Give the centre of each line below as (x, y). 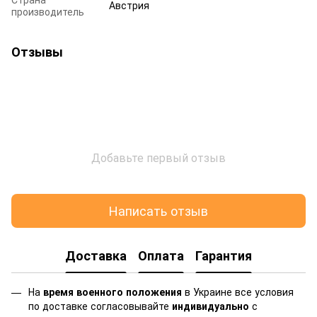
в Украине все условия (238, 291)
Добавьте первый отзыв (158, 157)
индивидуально (211, 305)
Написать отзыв (158, 211)
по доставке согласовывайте (100, 305)
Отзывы (37, 51)
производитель (48, 11)
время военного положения (113, 291)
